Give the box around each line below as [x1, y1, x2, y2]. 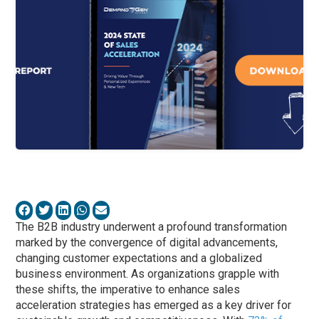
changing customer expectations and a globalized [16, 251, 263, 266]
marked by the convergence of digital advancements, [16, 236, 278, 250]
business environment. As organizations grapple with [16, 267, 280, 281]
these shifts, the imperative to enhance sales [16, 283, 241, 297]
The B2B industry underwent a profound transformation [16, 220, 288, 234]
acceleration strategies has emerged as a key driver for [16, 298, 292, 313]
